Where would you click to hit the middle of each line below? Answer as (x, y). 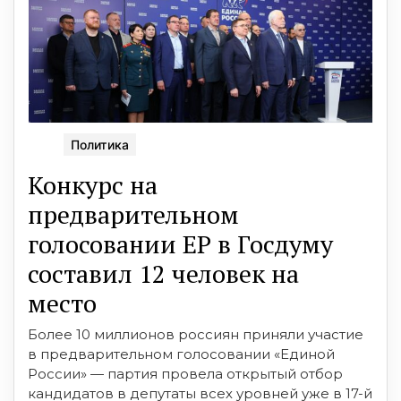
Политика (100, 144)
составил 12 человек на (163, 273)
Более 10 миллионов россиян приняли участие (196, 334)
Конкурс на (93, 184)
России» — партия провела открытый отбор (185, 373)
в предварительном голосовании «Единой (181, 354)
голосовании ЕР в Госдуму (180, 243)
